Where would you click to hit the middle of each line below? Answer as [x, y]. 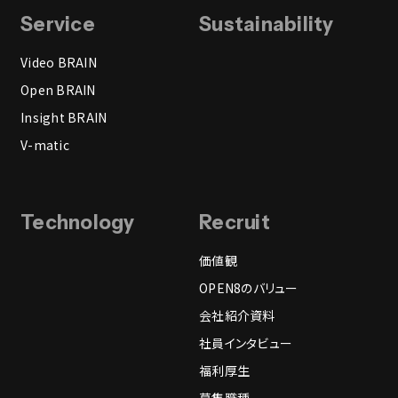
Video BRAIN [59, 62]
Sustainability [267, 24]
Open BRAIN [58, 89]
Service [58, 24]
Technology [78, 222]
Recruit [235, 222]
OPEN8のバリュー [249, 287]
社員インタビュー [246, 342]
